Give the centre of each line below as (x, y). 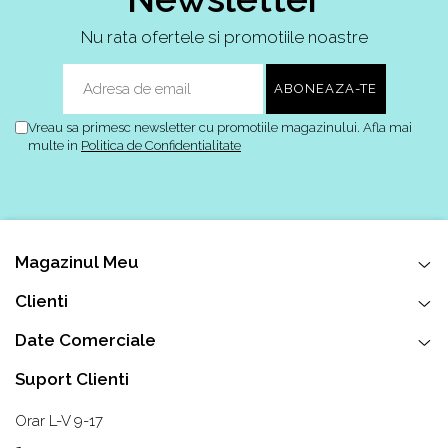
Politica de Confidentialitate (161, 146)
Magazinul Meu (77, 262)
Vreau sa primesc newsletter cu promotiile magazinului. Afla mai (220, 128)
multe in (54, 146)
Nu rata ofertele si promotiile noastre (224, 37)
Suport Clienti (72, 379)
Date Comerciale (85, 340)
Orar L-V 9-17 (59, 421)
